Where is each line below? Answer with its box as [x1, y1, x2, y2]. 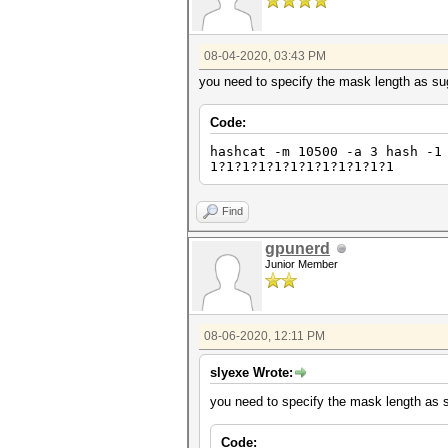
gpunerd [265, 240, 330, 257]
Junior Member [265, 258, 338, 270]
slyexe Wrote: [210, 365, 293, 380]
